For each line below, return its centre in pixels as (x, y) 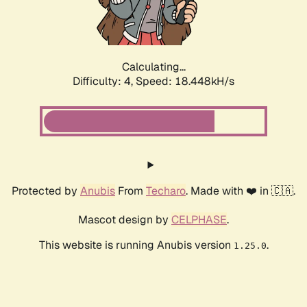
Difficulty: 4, (104, 82)
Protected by (46, 191)
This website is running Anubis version (136, 245)
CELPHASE (199, 220)
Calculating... (153, 67)
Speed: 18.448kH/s (185, 82)
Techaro (166, 191)
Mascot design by (125, 220)
